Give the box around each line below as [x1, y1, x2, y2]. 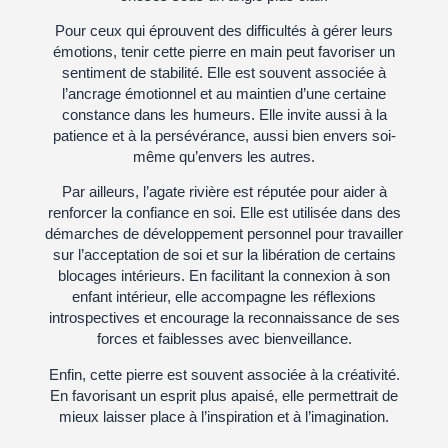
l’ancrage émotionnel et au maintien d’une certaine [62, 84, 386, 102]
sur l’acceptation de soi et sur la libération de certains [52, 246, 396, 264]
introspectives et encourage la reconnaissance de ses [48, 309, 400, 327]
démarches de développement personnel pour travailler [45, 225, 403, 243]
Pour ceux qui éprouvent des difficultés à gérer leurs [55, 21, 393, 39]
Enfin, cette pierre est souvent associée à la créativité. [48, 365, 400, 383]
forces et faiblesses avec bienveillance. [96, 330, 352, 348]
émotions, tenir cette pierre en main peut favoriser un [53, 42, 395, 60]
